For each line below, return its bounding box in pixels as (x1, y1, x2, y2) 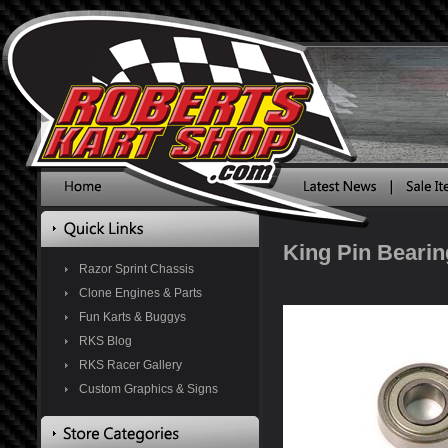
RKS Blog (78, 334, 132, 348)
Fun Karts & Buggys (78, 310, 186, 324)
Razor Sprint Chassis (78, 262, 194, 276)
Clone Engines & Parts (78, 286, 202, 300)
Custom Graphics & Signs (78, 382, 218, 396)
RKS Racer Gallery (78, 358, 182, 372)
